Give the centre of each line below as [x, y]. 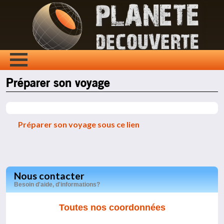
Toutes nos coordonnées [112, 207]
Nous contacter [49, 175]
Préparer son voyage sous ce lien [79, 124]
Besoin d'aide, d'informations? [57, 184]
